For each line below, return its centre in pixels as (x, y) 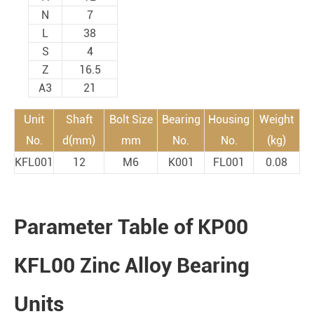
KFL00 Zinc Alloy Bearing (132, 265)
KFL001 (34, 162)
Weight (277, 120)
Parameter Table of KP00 (131, 227)
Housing (229, 120)
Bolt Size (131, 120)
